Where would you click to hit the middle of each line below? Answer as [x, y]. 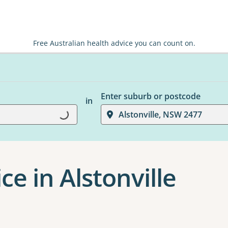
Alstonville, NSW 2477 [160, 115]
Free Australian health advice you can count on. [114, 43]
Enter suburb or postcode [150, 96]
